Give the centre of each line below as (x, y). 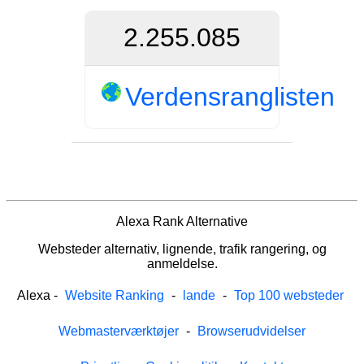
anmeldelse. (182, 263)
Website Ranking (114, 295)
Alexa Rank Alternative (182, 221)
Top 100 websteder (288, 295)
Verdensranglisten (230, 96)
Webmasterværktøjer (119, 331)
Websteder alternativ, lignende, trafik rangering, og (182, 249)
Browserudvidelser (251, 331)
